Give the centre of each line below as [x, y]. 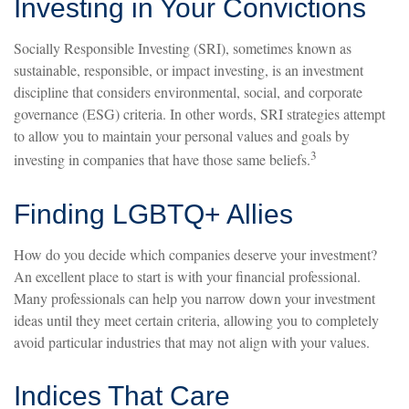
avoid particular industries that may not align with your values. [192, 341]
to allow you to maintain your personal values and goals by [182, 136]
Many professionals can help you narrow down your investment [194, 298]
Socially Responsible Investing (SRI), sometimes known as [183, 48]
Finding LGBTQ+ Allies [153, 214]
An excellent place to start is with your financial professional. [187, 276]
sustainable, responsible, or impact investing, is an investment [189, 70]
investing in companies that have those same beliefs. [162, 160]
